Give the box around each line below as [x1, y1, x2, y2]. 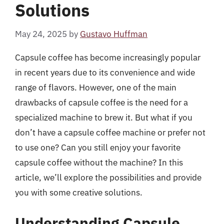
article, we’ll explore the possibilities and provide [15, 171, 201, 183]
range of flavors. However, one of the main [15, 81, 176, 93]
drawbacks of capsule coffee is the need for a [15, 96, 188, 108]
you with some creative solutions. [15, 186, 142, 198]
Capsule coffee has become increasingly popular [15, 51, 200, 63]
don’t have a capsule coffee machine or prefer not [15, 126, 205, 138]
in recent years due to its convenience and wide [15, 66, 195, 78]
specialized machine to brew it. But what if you [15, 111, 192, 123]
